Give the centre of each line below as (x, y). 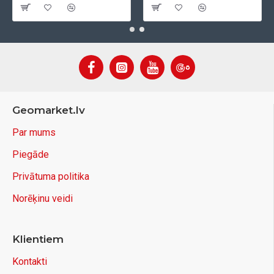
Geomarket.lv (49, 110)
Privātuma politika (51, 176)
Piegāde (31, 154)
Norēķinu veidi (43, 198)
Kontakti (30, 261)
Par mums (34, 132)
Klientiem (38, 239)
